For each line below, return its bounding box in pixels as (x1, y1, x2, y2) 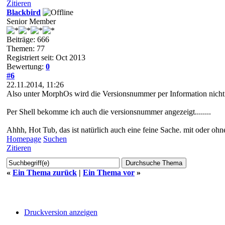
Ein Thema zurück (13, 168, 77, 177)
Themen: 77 (7, 44, 45, 53)
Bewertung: (7, 62, 46, 71)
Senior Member (7, 17, 56, 26)
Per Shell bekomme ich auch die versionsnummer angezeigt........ (7, 107, 211, 116)
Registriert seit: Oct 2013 (7, 53, 85, 62)
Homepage (7, 134, 41, 143)
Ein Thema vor (83, 168, 135, 177)
